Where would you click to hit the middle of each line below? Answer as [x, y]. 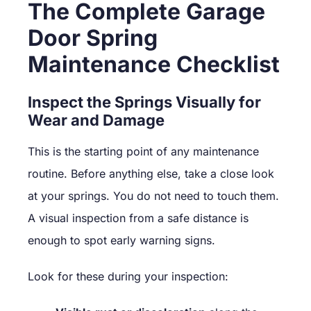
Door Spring [93, 37]
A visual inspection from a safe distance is [138, 218]
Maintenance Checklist [154, 64]
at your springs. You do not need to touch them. [153, 195]
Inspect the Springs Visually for [144, 102]
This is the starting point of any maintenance [143, 151]
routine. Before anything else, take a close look [151, 173]
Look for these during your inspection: [128, 276]
